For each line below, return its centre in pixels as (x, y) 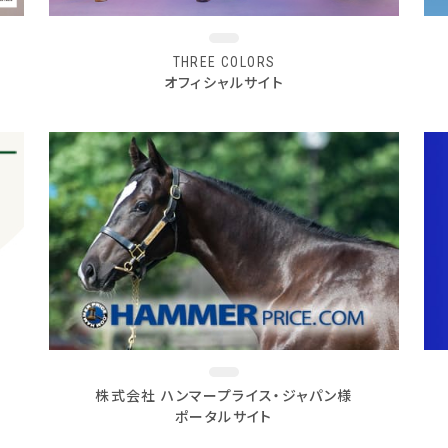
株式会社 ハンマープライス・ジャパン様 (224, 395)
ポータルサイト (224, 416)
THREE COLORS (224, 61)
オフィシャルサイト (224, 82)
